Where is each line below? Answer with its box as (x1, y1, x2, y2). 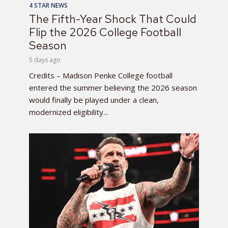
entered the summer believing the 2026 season (29, 82, 197, 93)
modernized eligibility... (29, 106, 108, 117)
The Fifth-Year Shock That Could (29, 11, 196, 26)
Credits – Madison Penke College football (29, 70, 173, 80)
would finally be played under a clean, (29, 94, 159, 105)
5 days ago (29, 55, 61, 64)
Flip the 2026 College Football (29, 24, 181, 40)
